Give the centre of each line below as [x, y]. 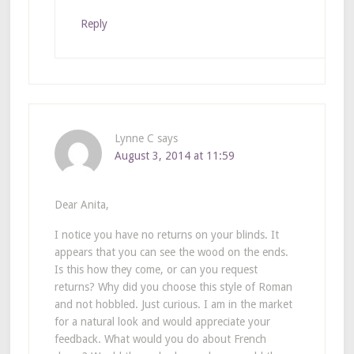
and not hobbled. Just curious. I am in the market [173, 304]
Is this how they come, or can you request [156, 269]
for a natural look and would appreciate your [162, 321]
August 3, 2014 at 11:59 [174, 155]
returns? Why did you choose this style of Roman [173, 286]
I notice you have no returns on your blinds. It [166, 234]
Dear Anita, [81, 204]
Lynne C [134, 138]
